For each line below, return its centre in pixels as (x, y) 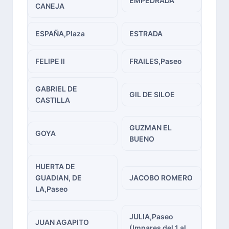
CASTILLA (53, 100)
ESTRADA (146, 33)
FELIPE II (50, 61)
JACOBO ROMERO (161, 178)
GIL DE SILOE (152, 94)
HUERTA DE (55, 166)
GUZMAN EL (151, 128)
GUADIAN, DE (59, 178)
